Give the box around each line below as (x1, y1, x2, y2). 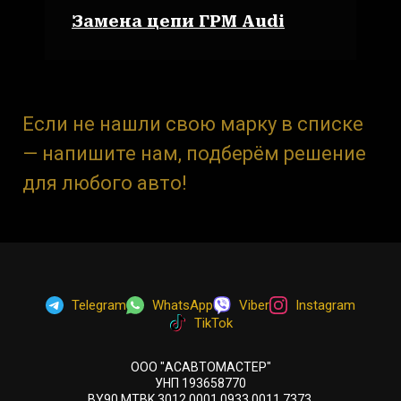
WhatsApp (152, 296, 213, 313)
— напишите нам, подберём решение (22, 141, 366, 165)
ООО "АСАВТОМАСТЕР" (130, 359, 271, 374)
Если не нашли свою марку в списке (22, 112, 363, 135)
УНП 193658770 (155, 375, 246, 390)
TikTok (194, 314, 233, 331)
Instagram (295, 296, 355, 313)
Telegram (72, 296, 126, 313)
